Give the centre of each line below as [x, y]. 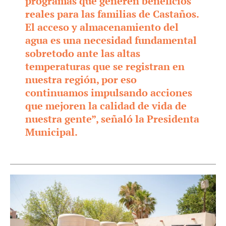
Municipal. [51, 132]
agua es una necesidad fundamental [111, 40]
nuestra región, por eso [81, 80]
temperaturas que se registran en [105, 67]
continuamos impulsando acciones [109, 93]
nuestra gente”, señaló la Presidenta [112, 119]
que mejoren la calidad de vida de [106, 106]
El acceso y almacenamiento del [102, 27]
